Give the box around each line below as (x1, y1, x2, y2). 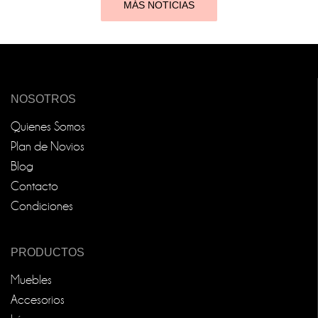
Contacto (11, 180, 58, 194)
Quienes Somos (11, 120, 85, 134)
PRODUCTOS (11, 246, 84, 258)
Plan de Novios (11, 140, 84, 154)
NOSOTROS (11, 92, 76, 105)
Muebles (11, 273, 52, 287)
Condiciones (11, 199, 73, 214)
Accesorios (11, 292, 65, 307)
